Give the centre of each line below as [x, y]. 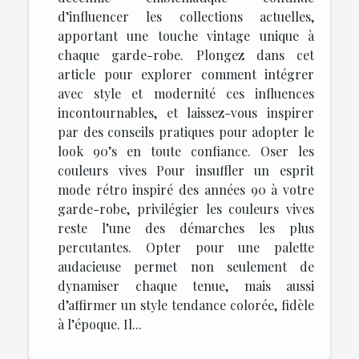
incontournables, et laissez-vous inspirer [186, 112]
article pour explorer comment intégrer [186, 74]
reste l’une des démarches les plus [186, 228]
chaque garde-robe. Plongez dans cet [186, 54]
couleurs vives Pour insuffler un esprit [186, 170]
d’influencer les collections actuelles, [186, 16]
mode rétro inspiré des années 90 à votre [186, 189]
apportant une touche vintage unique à [186, 35]
